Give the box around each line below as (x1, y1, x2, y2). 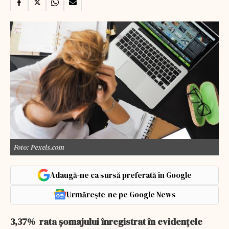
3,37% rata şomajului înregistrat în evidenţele (10, 215, 202, 228)
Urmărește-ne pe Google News (66, 189, 176, 200)
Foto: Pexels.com (14, 142, 64, 152)
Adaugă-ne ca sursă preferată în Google (50, 169, 192, 180)
